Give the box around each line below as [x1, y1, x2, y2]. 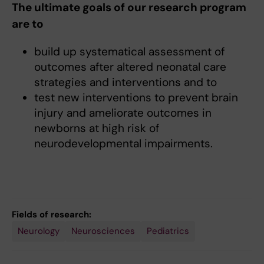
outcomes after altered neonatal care [34, 60, 226, 75]
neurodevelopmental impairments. [34, 136, 213, 151]
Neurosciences [71, 225, 135, 237]
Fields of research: [12, 209, 91, 221]
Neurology [18, 225, 60, 237]
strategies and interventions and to [34, 75, 217, 90]
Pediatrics [147, 225, 189, 237]
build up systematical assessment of [34, 44, 225, 60]
